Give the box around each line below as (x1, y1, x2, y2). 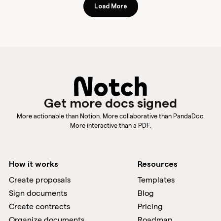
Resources (138, 160, 178, 168)
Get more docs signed (44, 97, 177, 110)
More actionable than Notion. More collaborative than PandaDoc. (16, 112, 205, 119)
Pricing (138, 202, 163, 211)
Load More (94, 3, 127, 9)
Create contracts (8, 202, 70, 211)
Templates (138, 176, 175, 184)
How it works (8, 160, 58, 168)
